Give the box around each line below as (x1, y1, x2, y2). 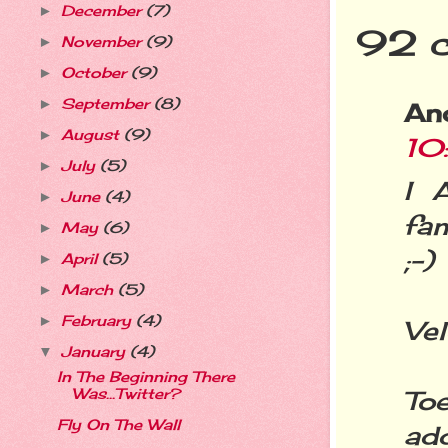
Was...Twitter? (71, 385, 180, 404)
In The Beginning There (56, 368, 235, 387)
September (60, 94, 154, 113)
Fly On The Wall (56, 416, 180, 435)
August (60, 125, 124, 144)
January (60, 342, 130, 361)
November (60, 33, 146, 52)
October (60, 63, 131, 82)
